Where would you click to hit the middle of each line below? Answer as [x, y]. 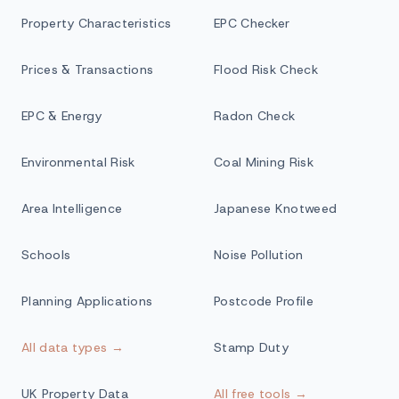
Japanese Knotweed [276, 208]
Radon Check [255, 116]
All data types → [73, 347]
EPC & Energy [62, 116]
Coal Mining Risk [264, 162]
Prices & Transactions [88, 69]
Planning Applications [87, 301]
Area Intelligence [72, 208]
